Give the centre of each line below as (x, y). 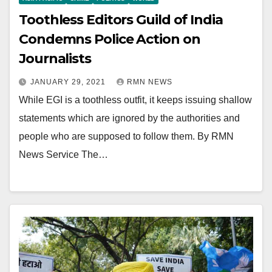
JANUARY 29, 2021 (69, 82)
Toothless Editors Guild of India (121, 19)
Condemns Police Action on (110, 39)
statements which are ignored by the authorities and (129, 118)
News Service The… (63, 154)
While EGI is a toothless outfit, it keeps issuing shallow (135, 100)
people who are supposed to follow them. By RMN (126, 136)
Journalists (55, 58)
